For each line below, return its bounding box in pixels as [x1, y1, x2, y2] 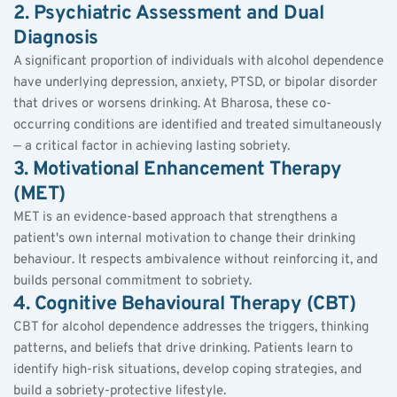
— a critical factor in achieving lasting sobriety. [13, 137, 290, 155]
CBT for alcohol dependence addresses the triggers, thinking [13, 318, 369, 336]
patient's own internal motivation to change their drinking [13, 230, 355, 247]
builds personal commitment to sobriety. [13, 272, 252, 290]
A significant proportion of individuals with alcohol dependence [13, 52, 384, 70]
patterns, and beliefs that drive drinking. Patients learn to [13, 339, 353, 357]
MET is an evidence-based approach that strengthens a [13, 208, 338, 226]
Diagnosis [13, 26, 98, 51]
